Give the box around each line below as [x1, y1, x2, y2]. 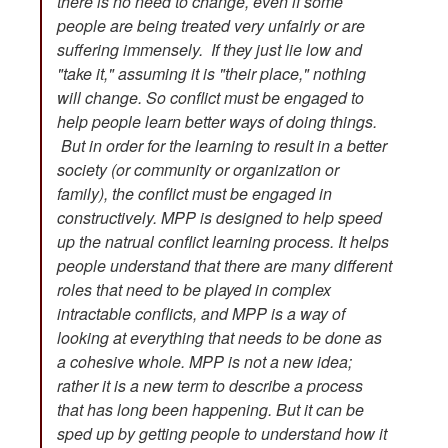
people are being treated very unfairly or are [57, 13, 365, 37]
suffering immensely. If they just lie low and [57, 37, 362, 61]
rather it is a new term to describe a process [57, 373, 363, 397]
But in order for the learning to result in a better [57, 133, 387, 157]
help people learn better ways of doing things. [57, 109, 377, 133]
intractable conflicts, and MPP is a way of [57, 301, 345, 325]
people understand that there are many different [57, 253, 392, 277]
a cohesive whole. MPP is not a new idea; [57, 349, 352, 373]
